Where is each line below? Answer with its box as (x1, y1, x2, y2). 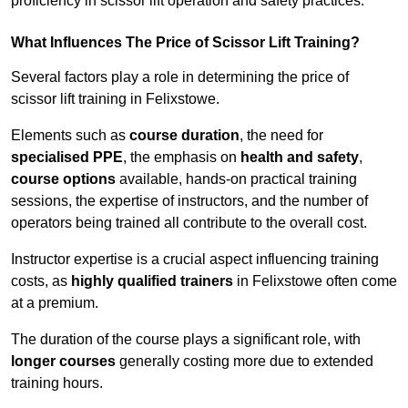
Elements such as (11, 127, 129, 144)
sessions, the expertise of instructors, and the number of (11, 193, 368, 209)
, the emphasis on (123, 149, 240, 166)
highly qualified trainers (71, 273, 233, 290)
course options (11, 171, 116, 188)
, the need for (240, 127, 323, 144)
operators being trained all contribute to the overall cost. (11, 215, 367, 231)
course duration (129, 127, 240, 144)
